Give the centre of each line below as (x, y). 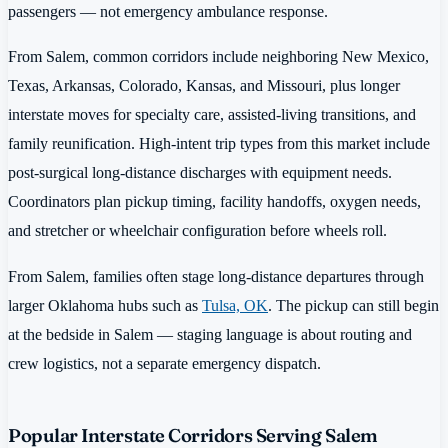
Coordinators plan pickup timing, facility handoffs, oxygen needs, (214, 202)
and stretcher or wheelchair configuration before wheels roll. (197, 231)
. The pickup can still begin (353, 305)
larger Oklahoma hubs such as (105, 305)
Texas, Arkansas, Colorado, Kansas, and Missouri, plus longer (204, 86)
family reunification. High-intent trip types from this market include (219, 144)
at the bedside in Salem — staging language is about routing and (210, 334)
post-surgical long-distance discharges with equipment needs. (200, 173)
